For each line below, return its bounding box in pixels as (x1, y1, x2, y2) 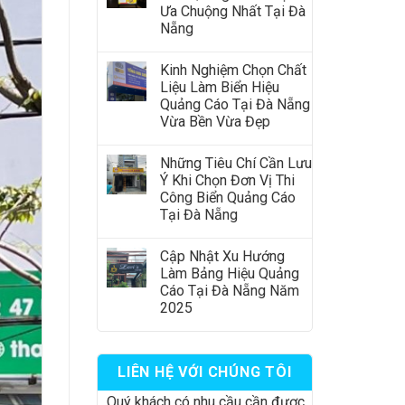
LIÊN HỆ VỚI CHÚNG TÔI (118, 363, 292, 381)
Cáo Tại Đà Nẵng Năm (160, 282, 299, 299)
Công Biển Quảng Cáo (160, 189, 296, 206)
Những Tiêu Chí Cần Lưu (160, 155, 312, 172)
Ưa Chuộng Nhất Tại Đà (160, 3, 306, 20)
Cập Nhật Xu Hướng (160, 248, 285, 265)
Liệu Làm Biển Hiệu (160, 79, 279, 96)
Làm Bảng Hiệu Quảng (160, 265, 299, 282)
